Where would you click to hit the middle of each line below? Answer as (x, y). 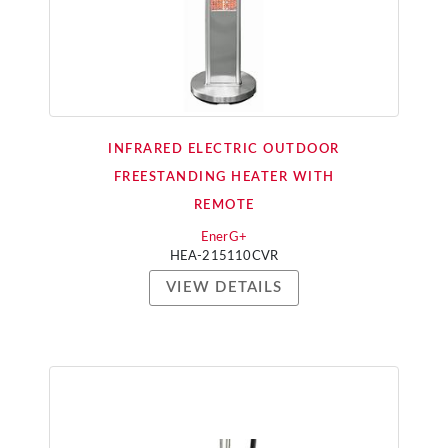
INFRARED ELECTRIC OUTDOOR (224, 149)
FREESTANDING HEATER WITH (224, 177)
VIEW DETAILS (224, 287)
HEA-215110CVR (224, 256)
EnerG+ (224, 237)
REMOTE (224, 205)
